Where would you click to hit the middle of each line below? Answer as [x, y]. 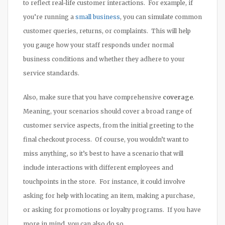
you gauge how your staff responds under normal [98, 45]
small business [98, 17]
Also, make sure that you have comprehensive [92, 97]
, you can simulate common [161, 17]
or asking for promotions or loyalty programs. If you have [112, 209]
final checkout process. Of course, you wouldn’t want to [106, 139]
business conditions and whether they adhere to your [104, 59]
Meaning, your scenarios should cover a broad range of [107, 111]
